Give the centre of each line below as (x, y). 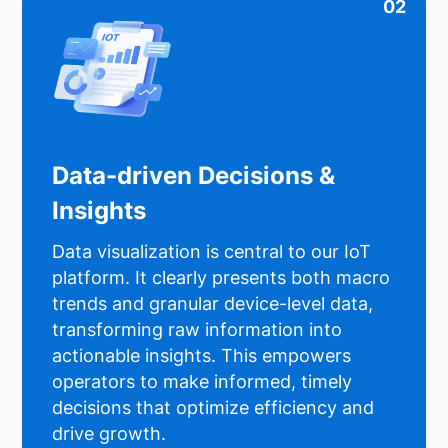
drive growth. (109, 434)
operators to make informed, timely (202, 382)
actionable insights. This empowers (202, 356)
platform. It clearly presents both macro (221, 278)
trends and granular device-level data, (213, 304)
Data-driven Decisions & (194, 175)
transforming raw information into (197, 330)
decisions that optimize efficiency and (213, 408)
